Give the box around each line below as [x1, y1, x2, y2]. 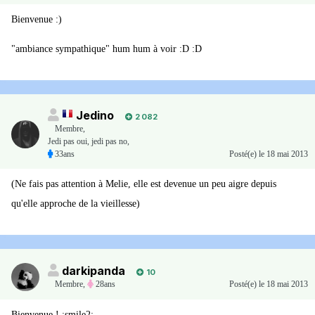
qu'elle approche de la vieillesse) [11, 198, 140, 210]
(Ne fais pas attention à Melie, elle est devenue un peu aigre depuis [11, 179, 276, 190]
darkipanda [62, 264, 125, 278]
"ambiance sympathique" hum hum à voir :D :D [11, 44, 202, 55]
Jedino [76, 108, 114, 123]
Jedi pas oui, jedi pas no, [48, 136, 129, 147]
